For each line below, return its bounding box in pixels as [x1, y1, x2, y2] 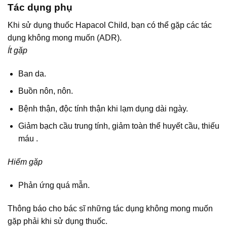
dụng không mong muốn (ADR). [8, 33, 122, 42]
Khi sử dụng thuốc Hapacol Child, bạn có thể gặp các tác [8, 20, 212, 29]
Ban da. [18, 69, 46, 78]
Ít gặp [8, 46, 27, 55]
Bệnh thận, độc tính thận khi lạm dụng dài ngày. [18, 104, 188, 113]
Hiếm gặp [8, 158, 43, 167]
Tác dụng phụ [8, 2, 72, 13]
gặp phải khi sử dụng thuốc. [8, 216, 107, 225]
